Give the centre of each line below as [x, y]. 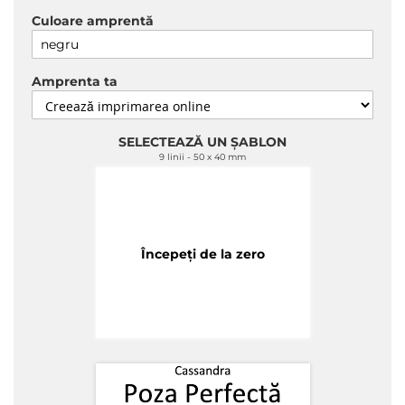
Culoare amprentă [93, 21]
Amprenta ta [75, 81]
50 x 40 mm [220, 157]
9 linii [172, 157]
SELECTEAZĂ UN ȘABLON [202, 142]
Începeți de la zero [202, 254]
